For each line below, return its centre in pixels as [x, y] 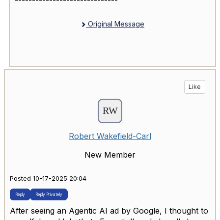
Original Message [115, 24]
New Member [110, 155]
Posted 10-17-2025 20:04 [48, 179]
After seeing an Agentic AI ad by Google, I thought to [109, 210]
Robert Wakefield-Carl [110, 136]
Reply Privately [49, 194]
